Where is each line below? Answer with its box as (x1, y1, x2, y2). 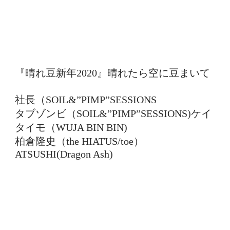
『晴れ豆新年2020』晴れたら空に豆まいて (15, 67, 210, 79)
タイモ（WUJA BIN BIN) (15, 122, 127, 133)
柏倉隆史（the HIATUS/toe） (15, 136, 144, 147)
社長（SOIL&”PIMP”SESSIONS (15, 94, 157, 105)
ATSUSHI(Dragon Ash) (15, 148, 113, 160)
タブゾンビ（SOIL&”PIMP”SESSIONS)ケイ (15, 108, 212, 119)
